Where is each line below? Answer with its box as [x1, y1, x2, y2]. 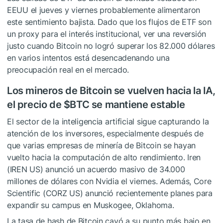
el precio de [7, 98, 64, 111]
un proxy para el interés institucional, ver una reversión [7, 28, 207, 39]
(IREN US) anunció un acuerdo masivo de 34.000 [7, 164, 185, 174]
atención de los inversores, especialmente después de [7, 128, 204, 138]
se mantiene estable [89, 98, 185, 111]
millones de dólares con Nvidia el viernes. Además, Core [7, 176, 212, 186]
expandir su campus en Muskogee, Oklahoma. [7, 200, 174, 210]
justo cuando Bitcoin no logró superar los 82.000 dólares [7, 40, 215, 51]
